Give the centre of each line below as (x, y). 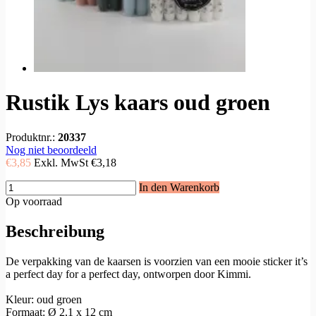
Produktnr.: (32, 137)
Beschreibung (55, 231)
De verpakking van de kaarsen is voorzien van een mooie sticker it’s (157, 261)
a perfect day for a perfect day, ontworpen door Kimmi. (130, 274)
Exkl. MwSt (62, 162)
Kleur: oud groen (44, 299)
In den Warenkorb (179, 187)
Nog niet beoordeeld (51, 150)
